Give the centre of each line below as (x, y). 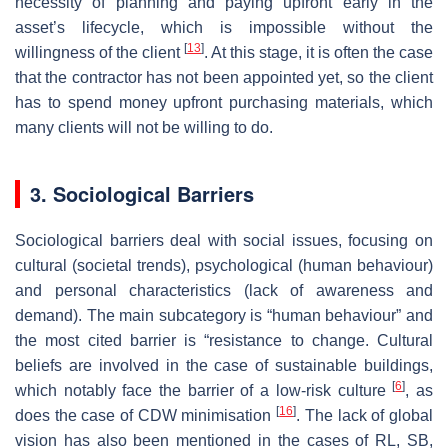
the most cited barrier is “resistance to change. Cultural (224, 340)
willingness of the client (99, 52)
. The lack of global (365, 415)
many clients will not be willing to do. (144, 127)
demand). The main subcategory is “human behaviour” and (224, 315)
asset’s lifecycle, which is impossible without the (224, 27)
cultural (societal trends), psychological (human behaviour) (224, 265)
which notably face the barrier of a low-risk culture (204, 390)
